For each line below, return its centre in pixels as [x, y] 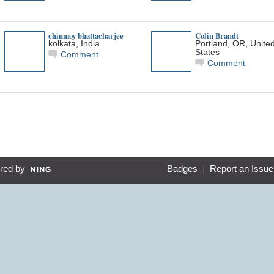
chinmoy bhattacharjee [86, 35]
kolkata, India [74, 43]
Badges [182, 169]
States [207, 52]
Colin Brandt [217, 35]
